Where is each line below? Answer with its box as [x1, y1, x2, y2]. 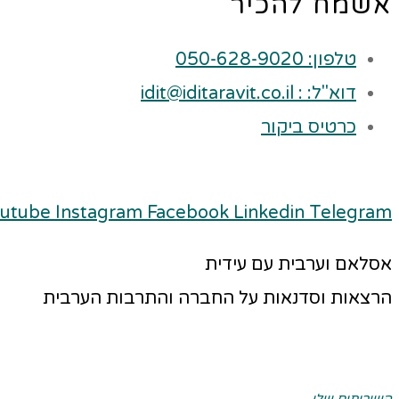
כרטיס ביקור [261, 116, 356, 138]
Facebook [147, 201, 229, 224]
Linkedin [233, 201, 305, 224]
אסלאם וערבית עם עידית [205, 253, 392, 275]
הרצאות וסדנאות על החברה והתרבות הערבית [43, 287, 392, 309]
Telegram [309, 201, 392, 224]
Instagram [55, 201, 142, 224]
